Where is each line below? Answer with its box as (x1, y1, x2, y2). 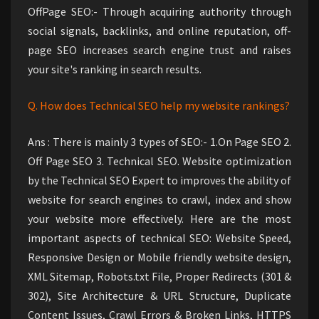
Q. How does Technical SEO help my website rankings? (28, 98, 290, 113)
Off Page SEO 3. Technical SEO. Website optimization (28, 154, 291, 169)
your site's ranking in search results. (28, 62, 202, 77)
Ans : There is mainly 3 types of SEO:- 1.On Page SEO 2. (28, 135, 291, 150)
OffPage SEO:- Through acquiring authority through (28, 4, 291, 19)
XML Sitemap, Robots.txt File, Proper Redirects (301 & (28, 269, 291, 284)
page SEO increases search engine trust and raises (28, 43, 291, 58)
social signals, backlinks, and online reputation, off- (28, 23, 291, 38)
